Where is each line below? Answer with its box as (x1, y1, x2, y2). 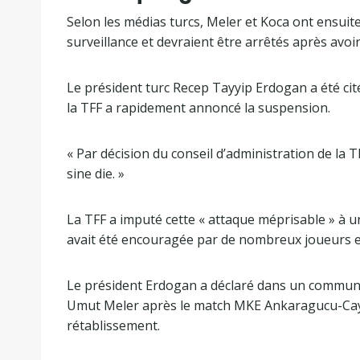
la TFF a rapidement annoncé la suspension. (67, 98, 330, 117)
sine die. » (67, 164, 125, 182)
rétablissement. (67, 316, 160, 334)
